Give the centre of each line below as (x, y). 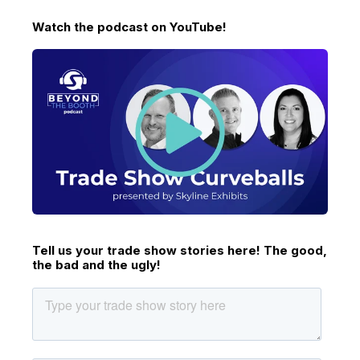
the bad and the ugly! (96, 265)
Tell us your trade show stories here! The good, (180, 251)
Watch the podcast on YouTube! (129, 27)
